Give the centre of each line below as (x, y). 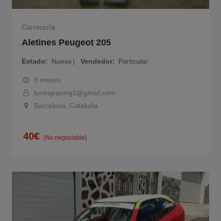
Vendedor (96, 61)
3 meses (47, 80)
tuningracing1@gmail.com (75, 93)
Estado (34, 61)
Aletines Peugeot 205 (66, 43)
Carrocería (38, 27)
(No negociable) (65, 138)
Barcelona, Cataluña (66, 106)
